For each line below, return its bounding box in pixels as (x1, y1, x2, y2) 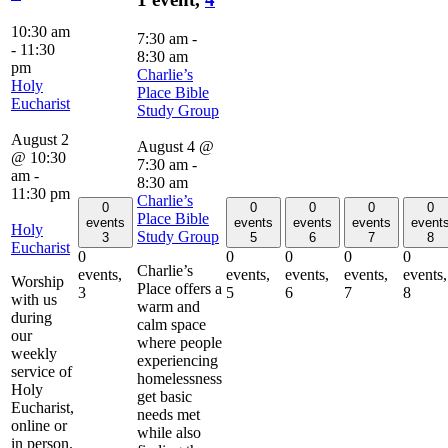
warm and (137, 297, 200, 315)
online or (11, 416, 67, 434)
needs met (137, 405, 200, 423)
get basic (137, 387, 192, 405)
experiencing (137, 351, 218, 369)
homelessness (137, 369, 222, 387)
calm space (137, 315, 206, 333)
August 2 (11, 130, 69, 148)
